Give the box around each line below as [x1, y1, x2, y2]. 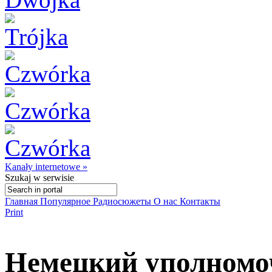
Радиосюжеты [93, 196, 154, 206]
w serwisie [31, 172, 74, 183]
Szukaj [5, 172, 31, 183]
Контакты [180, 196, 220, 206]
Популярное [40, 196, 93, 206]
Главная [5, 196, 40, 206]
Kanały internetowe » [5, 161, 87, 172]
